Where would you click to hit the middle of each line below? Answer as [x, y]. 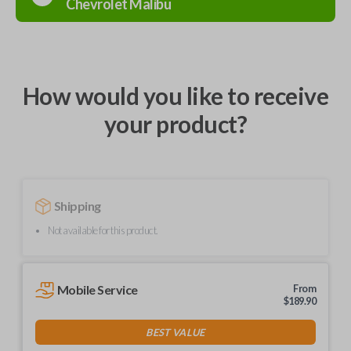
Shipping [77, 206]
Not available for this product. [103, 230]
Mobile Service [97, 289]
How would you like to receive [175, 96]
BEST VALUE [175, 332]
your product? [175, 124]
